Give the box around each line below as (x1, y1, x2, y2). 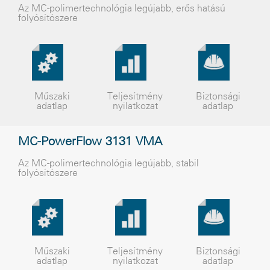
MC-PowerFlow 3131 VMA (18, 137, 162, 148)
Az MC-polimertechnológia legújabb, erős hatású (18, 4, 225, 13)
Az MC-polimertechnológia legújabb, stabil (18, 159, 199, 168)
